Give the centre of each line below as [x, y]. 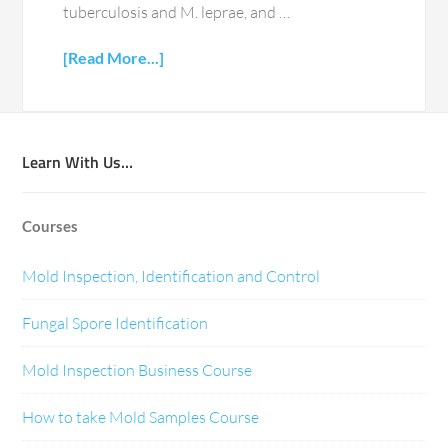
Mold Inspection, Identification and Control [171, 276]
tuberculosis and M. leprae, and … [177, 12]
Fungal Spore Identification [115, 323]
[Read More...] [114, 58]
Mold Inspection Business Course [137, 370]
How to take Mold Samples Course [141, 417]
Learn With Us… [78, 162]
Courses [50, 226]
